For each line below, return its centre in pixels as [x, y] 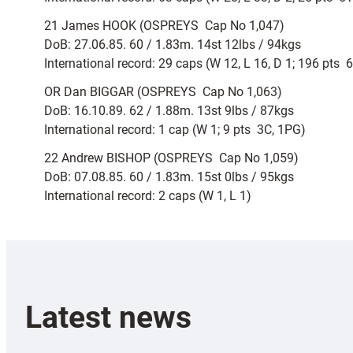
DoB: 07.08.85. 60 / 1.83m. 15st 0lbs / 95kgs [169, 177]
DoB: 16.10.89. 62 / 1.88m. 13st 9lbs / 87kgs [169, 111]
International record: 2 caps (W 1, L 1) [148, 196]
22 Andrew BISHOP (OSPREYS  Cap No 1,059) [171, 158]
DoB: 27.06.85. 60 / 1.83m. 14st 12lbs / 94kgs [173, 45]
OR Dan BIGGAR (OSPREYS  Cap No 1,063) [163, 92]
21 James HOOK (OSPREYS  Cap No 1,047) [164, 26]
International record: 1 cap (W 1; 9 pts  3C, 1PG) [175, 130]
